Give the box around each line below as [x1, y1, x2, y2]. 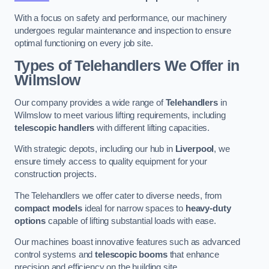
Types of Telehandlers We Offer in [14, 57, 240, 74]
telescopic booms [95, 250, 168, 260]
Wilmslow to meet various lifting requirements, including [14, 110, 226, 120]
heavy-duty [185, 203, 231, 213]
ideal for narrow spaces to [82, 203, 186, 213]
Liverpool [175, 144, 214, 154]
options [14, 216, 46, 226]
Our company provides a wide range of [14, 97, 166, 107]
